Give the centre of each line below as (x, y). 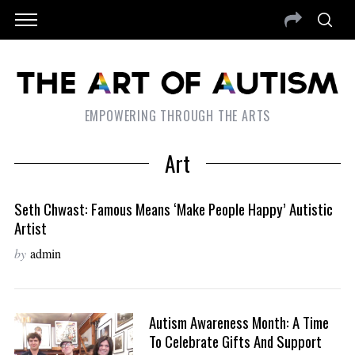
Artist (30, 228)
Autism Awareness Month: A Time (239, 323)
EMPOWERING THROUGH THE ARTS (177, 116)
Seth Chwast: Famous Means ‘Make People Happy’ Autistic (173, 209)
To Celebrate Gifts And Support (235, 342)
